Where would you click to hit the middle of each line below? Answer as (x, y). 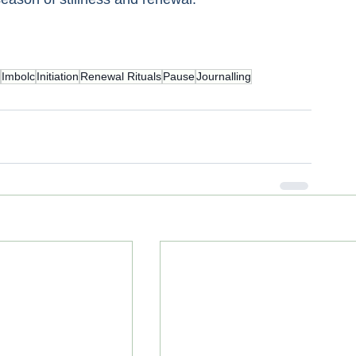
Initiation (58, 76)
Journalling (224, 76)
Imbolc (18, 76)
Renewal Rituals (121, 76)
